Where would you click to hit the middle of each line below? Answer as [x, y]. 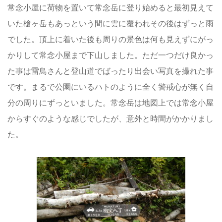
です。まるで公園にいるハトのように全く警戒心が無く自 [111, 87]
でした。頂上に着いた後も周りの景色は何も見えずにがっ [111, 39]
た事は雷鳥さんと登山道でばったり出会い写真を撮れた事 [111, 71]
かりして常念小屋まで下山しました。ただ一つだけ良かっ [111, 55]
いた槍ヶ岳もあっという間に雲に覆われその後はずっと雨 [111, 23]
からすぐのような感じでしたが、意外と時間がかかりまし [111, 118]
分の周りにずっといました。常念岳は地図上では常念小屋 [111, 103]
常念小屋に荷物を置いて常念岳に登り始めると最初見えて [111, 7]
